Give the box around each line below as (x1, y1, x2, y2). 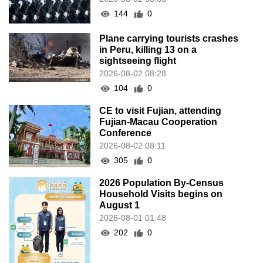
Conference (99, 128, 152, 139)
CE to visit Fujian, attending (99, 106, 222, 116)
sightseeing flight (99, 56, 177, 66)
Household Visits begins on (99, 189, 223, 200)
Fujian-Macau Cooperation (99, 117, 218, 127)
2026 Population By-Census (99, 178, 224, 188)
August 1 (99, 200, 140, 211)
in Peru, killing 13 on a (99, 45, 197, 55)
